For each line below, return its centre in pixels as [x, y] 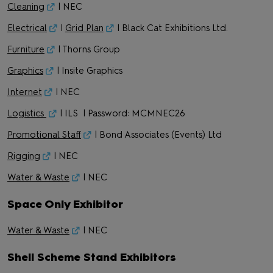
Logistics [27, 113]
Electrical [27, 28]
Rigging [24, 156]
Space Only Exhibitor [65, 204]
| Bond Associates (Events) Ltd [158, 135]
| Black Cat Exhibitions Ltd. [171, 28]
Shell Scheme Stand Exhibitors [92, 257]
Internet [25, 92]
